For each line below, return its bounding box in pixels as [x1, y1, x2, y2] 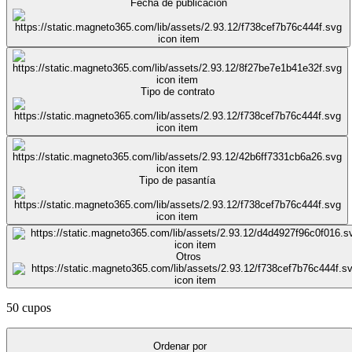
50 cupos [6, 300, 51, 314]
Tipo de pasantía [139, 174, 215, 186]
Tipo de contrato [140, 85, 214, 97]
